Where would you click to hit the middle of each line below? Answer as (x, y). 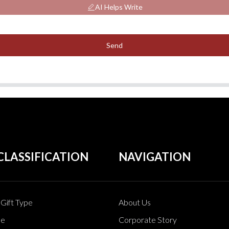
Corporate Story (147, 219)
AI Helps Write (119, 7)
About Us (134, 202)
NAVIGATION (154, 156)
